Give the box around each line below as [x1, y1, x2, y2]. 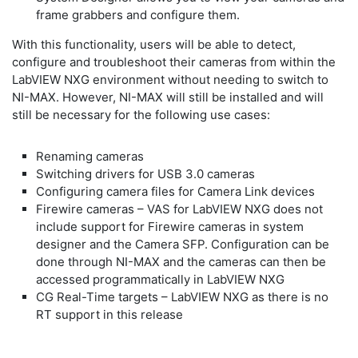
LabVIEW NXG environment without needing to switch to [12, 72, 328, 87]
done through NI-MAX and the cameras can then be [36, 254, 326, 269]
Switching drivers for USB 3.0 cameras [36, 166, 255, 181]
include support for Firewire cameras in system [36, 219, 304, 234]
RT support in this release [36, 307, 183, 322]
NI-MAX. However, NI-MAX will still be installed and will [12, 89, 324, 105]
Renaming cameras [36, 149, 144, 164]
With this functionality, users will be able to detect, [12, 37, 296, 52]
